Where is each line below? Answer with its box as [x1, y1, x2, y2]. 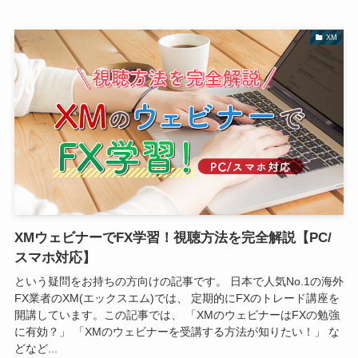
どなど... [14, 341, 58, 355]
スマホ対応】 [14, 249, 96, 265]
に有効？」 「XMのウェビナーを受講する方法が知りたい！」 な [14, 324, 340, 338]
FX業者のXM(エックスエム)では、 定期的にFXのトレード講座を [14, 291, 340, 304]
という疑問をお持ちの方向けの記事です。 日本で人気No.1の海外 [14, 274, 344, 288]
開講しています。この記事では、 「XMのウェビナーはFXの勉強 [14, 308, 340, 321]
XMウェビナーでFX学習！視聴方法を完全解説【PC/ [14, 229, 332, 245]
